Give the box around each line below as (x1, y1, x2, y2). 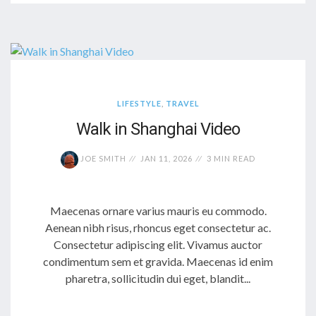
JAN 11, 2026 (140, 154, 193, 163)
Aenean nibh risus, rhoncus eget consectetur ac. (45, 220, 271, 234)
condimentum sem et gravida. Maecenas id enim (43, 254, 273, 268)
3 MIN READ (207, 154, 255, 163)
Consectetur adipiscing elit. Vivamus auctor (54, 237, 262, 251)
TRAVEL (165, 99, 200, 108)
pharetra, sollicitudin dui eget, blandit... (66, 271, 250, 285)
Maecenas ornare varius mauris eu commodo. (49, 203, 267, 217)
